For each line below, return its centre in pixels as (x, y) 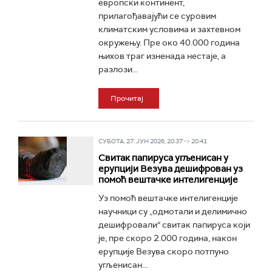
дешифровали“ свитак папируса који (174, 225)
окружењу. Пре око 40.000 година (169, 42)
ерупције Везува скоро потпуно (163, 251)
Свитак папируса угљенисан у (163, 158)
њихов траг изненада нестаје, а (162, 56)
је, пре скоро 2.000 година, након (167, 238)
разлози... (118, 69)
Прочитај (127, 98)
